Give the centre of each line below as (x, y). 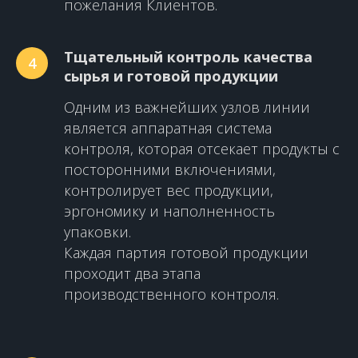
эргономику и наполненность (169, 211)
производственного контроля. (171, 294)
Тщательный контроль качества (188, 57)
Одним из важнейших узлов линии (187, 107)
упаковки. (97, 232)
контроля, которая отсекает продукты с (202, 149)
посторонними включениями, (170, 170)
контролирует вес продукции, (169, 191)
